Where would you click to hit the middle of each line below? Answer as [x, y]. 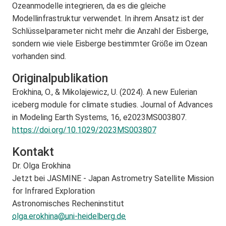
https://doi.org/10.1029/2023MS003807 [84, 130]
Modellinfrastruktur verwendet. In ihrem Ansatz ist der [108, 18]
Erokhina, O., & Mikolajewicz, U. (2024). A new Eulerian [105, 92]
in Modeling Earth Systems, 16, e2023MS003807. [99, 117]
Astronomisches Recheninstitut [68, 203]
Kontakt [33, 152]
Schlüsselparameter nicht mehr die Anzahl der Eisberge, [110, 31]
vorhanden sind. [39, 56]
